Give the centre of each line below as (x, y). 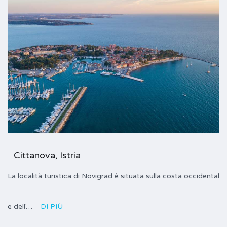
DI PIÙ (52, 207)
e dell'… (21, 207)
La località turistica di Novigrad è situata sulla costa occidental (113, 176)
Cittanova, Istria (47, 155)
